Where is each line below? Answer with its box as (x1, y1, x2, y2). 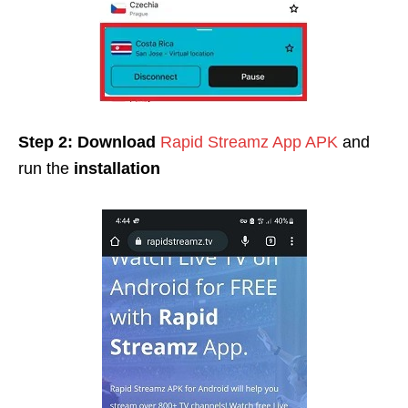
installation (74, 158, 160, 178)
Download (77, 132, 156, 151)
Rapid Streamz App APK (160, 132, 338, 151)
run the (18, 158, 74, 178)
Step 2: (18, 132, 73, 151)
